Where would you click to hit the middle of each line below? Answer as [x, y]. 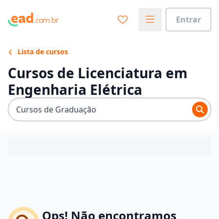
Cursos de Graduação [56, 109]
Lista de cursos [42, 52]
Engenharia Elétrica [75, 89]
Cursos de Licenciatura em [98, 73]
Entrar [188, 19]
